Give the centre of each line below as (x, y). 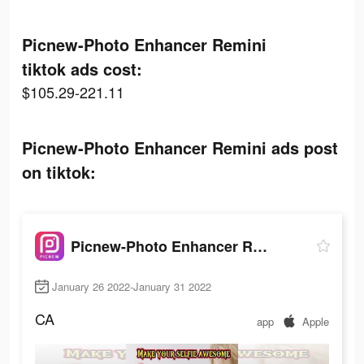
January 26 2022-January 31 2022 (132, 287)
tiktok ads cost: (82, 69)
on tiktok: (59, 172)
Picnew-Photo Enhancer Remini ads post (180, 147)
